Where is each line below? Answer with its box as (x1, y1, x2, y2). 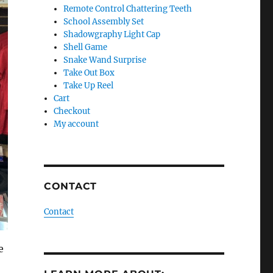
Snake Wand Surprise (63, 55, 147, 65)
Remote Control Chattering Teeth (63, 4, 193, 14)
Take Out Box (63, 68, 115, 78)
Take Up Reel (63, 80, 114, 91)
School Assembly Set (63, 16, 144, 27)
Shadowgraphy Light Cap (63, 29, 161, 40)
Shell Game (63, 42, 108, 52)
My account (54, 119, 99, 129)
